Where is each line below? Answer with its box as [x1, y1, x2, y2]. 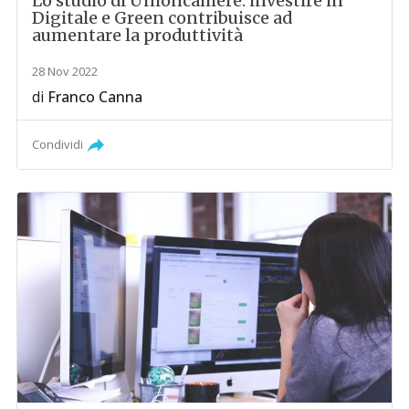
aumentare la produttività [32, 24, 244, 46]
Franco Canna [47, 86, 143, 107]
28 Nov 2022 [32, 62, 99, 79]
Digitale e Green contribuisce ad [32, 6, 293, 28]
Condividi [32, 135, 84, 152]
